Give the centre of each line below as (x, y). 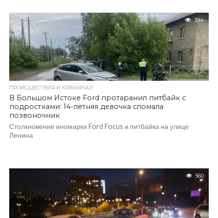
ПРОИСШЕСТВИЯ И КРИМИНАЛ (51, 88)
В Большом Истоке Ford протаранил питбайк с (97, 98)
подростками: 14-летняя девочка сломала (86, 107)
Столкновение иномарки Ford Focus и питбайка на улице (99, 126)
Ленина (21, 135)
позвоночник (34, 115)
